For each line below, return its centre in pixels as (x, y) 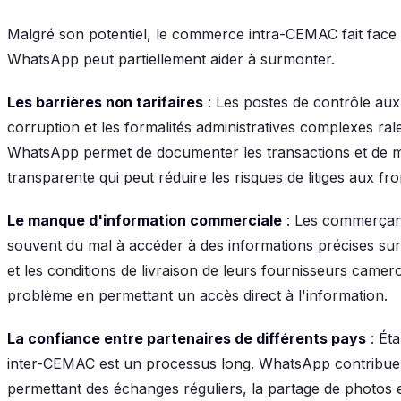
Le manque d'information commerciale (145, 220)
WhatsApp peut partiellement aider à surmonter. (171, 59)
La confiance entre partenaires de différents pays (187, 338)
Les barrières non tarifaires (105, 102)
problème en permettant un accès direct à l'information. (197, 295)
